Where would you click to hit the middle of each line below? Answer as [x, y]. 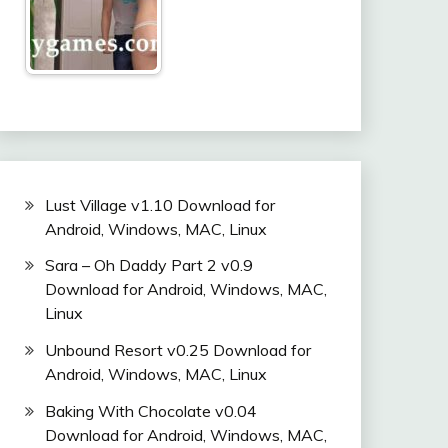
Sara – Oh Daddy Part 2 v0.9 [148, 265]
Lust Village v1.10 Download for [159, 204]
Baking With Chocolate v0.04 [150, 410]
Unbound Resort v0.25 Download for [177, 350]
